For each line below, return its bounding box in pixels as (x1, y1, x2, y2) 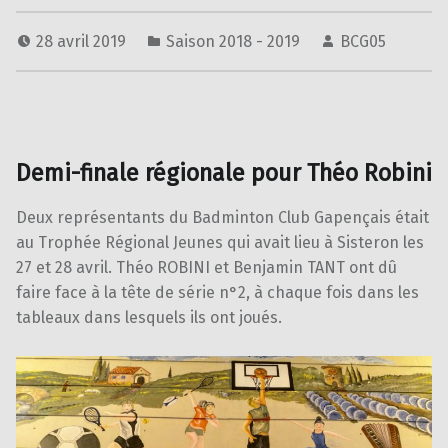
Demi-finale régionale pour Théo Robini (16, 159, 432, 188)
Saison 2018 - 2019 (166, 32, 300, 52)
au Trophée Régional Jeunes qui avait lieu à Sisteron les (16, 232, 424, 252)
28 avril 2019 (36, 32, 130, 52)
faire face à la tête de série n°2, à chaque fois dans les (16, 282, 419, 302)
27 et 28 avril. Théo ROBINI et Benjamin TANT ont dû (16, 257, 397, 277)
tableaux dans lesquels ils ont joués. (16, 307, 282, 327)
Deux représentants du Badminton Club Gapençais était (16, 207, 429, 227)
